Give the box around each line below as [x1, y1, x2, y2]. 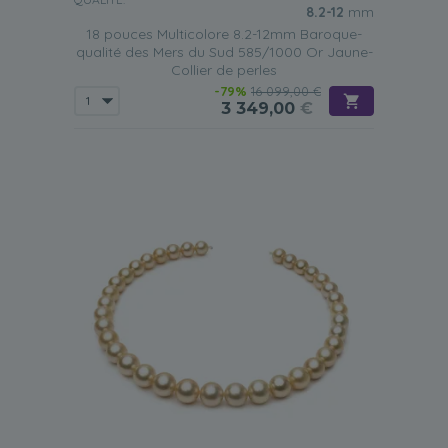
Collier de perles [171, 61, 277, 79]
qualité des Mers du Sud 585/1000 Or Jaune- [75, 43, 373, 61]
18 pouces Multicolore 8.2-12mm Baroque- [86, 25, 362, 43]
